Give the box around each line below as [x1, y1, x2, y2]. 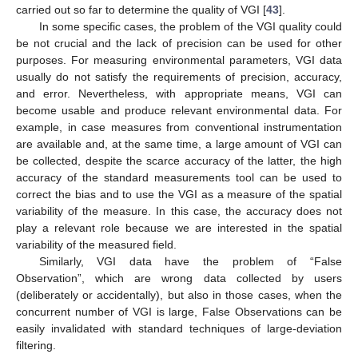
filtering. [16, 339, 56, 352]
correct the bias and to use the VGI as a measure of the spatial [16, 188, 342, 201]
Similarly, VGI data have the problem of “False [38, 255, 342, 268]
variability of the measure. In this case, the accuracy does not [16, 205, 342, 218]
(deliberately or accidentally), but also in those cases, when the [16, 288, 342, 302]
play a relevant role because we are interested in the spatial [16, 221, 342, 235]
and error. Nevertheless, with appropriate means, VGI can [16, 87, 342, 101]
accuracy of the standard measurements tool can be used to [16, 171, 342, 185]
